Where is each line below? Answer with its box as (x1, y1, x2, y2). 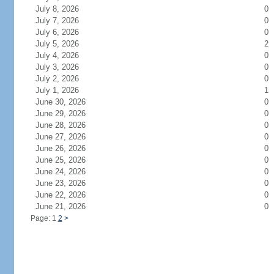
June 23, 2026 (35, 179, 100, 188)
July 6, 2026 (35, 28, 94, 37)
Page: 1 (30, 214, 58, 223)
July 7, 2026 (35, 16, 94, 25)
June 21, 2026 (35, 202, 100, 211)
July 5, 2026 (35, 39, 94, 48)
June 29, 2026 (35, 109, 100, 118)
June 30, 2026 (35, 97, 100, 106)
